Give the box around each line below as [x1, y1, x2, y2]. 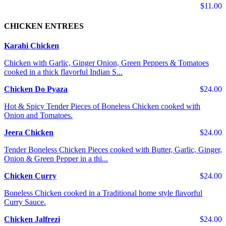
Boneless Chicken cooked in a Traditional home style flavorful [4, 188, 202, 197]
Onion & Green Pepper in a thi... [4, 154, 108, 163]
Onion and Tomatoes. [4, 110, 73, 120]
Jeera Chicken [4, 128, 53, 137]
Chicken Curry [4, 171, 56, 180]
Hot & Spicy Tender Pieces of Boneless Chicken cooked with [4, 101, 200, 110]
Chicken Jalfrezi [4, 214, 60, 223]
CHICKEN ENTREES [4, 21, 84, 30]
